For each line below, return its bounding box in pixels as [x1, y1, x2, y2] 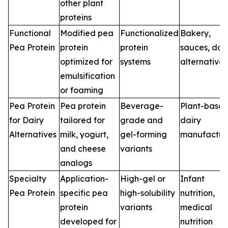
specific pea [60, 187, 108, 198]
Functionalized [120, 27, 179, 38]
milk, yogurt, [60, 129, 108, 139]
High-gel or [120, 173, 165, 184]
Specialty [9, 173, 46, 184]
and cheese [60, 143, 106, 154]
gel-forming [120, 129, 167, 139]
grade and [120, 115, 163, 125]
